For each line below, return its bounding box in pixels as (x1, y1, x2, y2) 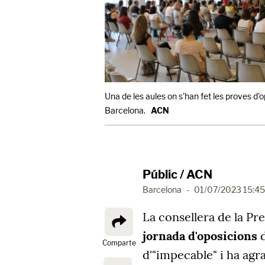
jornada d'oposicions (143, 228, 257, 244)
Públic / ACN (143, 167, 212, 182)
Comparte (102, 238, 136, 248)
